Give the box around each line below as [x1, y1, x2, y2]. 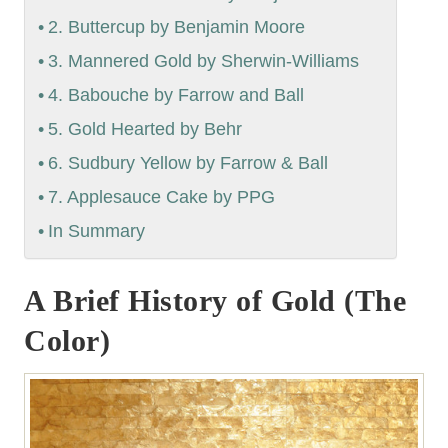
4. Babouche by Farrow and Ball [47, 85, 304, 106]
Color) [24, 324, 110, 358]
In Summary [47, 221, 145, 242]
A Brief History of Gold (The [24, 284, 406, 318]
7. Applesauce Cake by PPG [47, 187, 275, 208]
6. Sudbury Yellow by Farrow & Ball [47, 153, 328, 174]
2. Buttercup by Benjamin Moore [47, 17, 305, 38]
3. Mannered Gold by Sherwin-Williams [47, 51, 359, 72]
